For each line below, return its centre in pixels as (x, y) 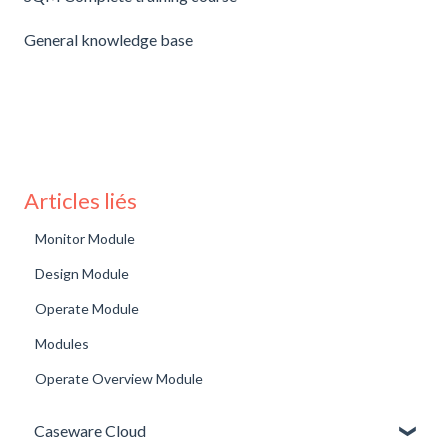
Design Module (82, 273)
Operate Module (87, 308)
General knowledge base (108, 40)
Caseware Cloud (90, 431)
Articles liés (80, 200)
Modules (62, 343)
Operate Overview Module (119, 378)
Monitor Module (85, 238)
